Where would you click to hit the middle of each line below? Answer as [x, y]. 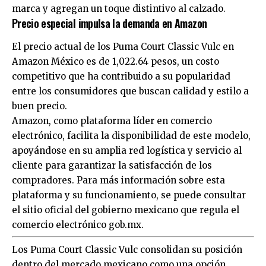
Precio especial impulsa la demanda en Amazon [110, 23]
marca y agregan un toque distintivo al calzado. [119, 9]
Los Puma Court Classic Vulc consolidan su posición [127, 249]
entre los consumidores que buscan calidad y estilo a [130, 91]
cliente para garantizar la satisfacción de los [112, 165]
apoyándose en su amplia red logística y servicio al [127, 150]
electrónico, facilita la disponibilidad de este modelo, [131, 135]
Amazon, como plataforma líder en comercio [112, 121]
